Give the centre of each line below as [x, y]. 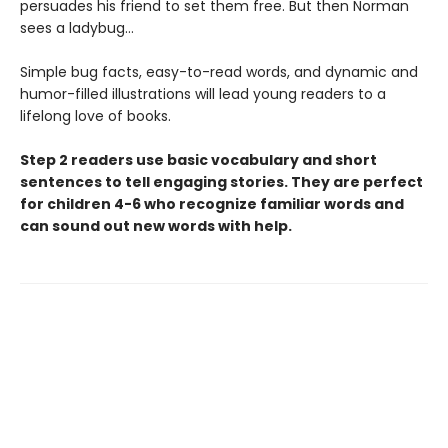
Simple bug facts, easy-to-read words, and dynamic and [219, 72]
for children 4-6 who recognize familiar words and [212, 204]
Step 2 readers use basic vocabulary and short [198, 160]
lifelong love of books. [95, 116]
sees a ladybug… [77, 28]
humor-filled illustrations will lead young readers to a [203, 94]
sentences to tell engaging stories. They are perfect [221, 182]
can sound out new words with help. [156, 226]
